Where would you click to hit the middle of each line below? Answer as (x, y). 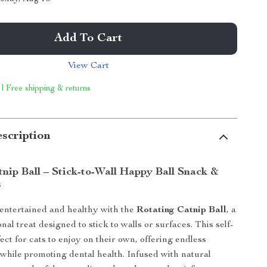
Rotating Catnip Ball (182, 210)
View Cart (88, 66)
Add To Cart (89, 39)
